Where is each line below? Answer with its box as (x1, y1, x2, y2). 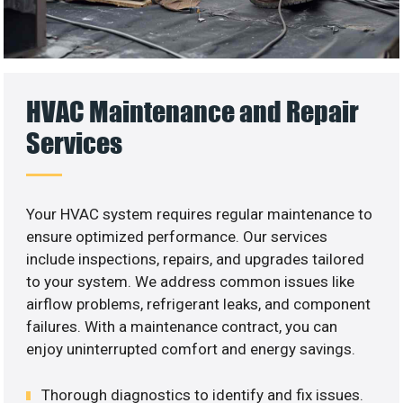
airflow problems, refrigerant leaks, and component (26, 295, 372, 314)
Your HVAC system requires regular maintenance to (26, 205, 373, 224)
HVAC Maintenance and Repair (26, 94, 360, 129)
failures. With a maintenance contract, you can (26, 318, 338, 336)
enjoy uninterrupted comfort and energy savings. (26, 340, 356, 359)
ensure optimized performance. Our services (26, 228, 328, 246)
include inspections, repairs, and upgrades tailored (26, 250, 365, 269)
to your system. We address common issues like (26, 273, 355, 291)
